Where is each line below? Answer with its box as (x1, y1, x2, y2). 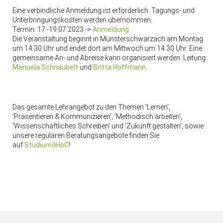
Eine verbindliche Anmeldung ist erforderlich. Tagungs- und (12, 6, 195, 15)
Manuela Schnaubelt (12, 63, 78, 72)
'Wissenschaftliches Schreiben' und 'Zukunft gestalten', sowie (12, 122, 204, 130)
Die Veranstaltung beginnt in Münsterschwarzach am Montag (12, 35, 203, 43)
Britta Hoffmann (93, 63, 146, 72)
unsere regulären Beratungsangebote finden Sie (12, 131, 159, 140)
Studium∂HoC (24, 141, 69, 149)
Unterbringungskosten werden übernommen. (12, 16, 152, 24)
